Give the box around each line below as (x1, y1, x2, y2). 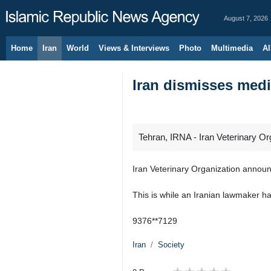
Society (158, 240, 184, 249)
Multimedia (211, 44, 253, 53)
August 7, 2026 (224, 15, 268, 22)
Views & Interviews (99, 44, 169, 53)
